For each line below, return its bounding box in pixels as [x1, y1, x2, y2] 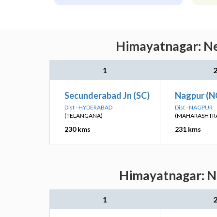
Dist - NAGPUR [175, 104, 213, 111]
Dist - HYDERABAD [64, 104, 112, 111]
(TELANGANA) [64, 112, 103, 119]
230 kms [64, 125, 91, 133]
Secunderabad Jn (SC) [64, 90, 150, 101]
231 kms [175, 125, 201, 133]
